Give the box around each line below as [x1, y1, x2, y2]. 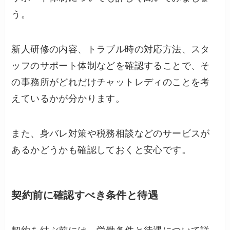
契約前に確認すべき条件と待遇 [11, 189, 159, 201]
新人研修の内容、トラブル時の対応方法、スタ [11, 44, 210, 54]
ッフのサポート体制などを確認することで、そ [11, 60, 210, 71]
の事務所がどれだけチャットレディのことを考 [11, 76, 210, 87]
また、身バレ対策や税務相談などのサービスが [11, 128, 210, 139]
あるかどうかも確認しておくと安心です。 [11, 144, 191, 155]
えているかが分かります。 [11, 93, 125, 104]
